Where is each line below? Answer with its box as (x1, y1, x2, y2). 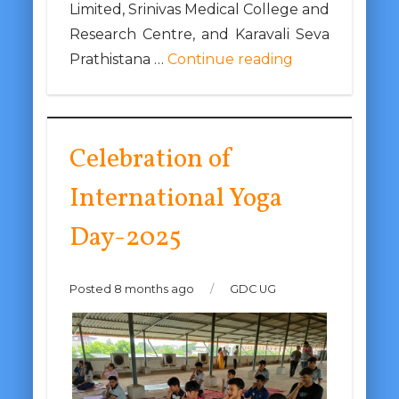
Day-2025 (69, 220, 182, 257)
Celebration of (69, 142, 233, 179)
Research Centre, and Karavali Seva (69, 26, 330, 44)
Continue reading (167, 51, 293, 69)
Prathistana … (69, 51, 167, 69)
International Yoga (69, 181, 282, 218)
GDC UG (226, 282, 276, 297)
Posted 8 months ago (69, 282, 197, 297)
